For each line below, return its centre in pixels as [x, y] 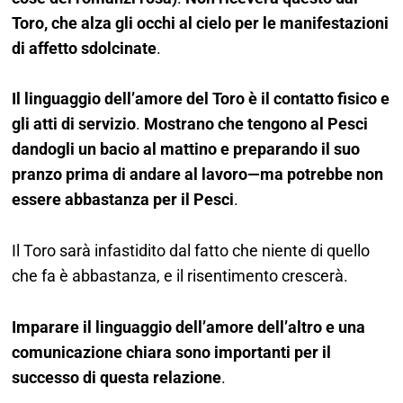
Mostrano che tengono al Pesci [256, 124]
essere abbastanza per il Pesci [123, 200]
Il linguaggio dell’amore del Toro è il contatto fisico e [201, 99]
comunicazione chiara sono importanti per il [172, 352]
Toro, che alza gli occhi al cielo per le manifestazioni [201, 22]
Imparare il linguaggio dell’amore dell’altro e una [189, 327]
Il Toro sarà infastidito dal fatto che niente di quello [191, 251]
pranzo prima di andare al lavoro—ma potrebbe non [198, 175]
